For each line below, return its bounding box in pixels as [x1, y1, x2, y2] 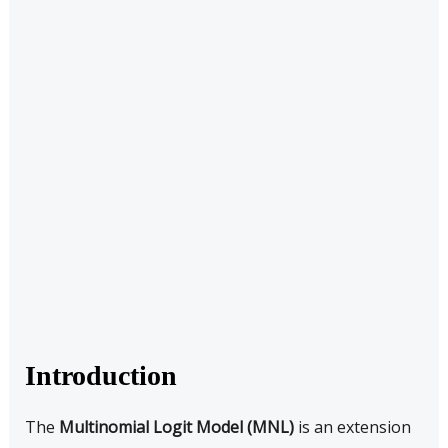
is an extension [293, 416, 411, 438]
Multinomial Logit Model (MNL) [58, 416, 294, 438]
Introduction [24, 360, 177, 391]
